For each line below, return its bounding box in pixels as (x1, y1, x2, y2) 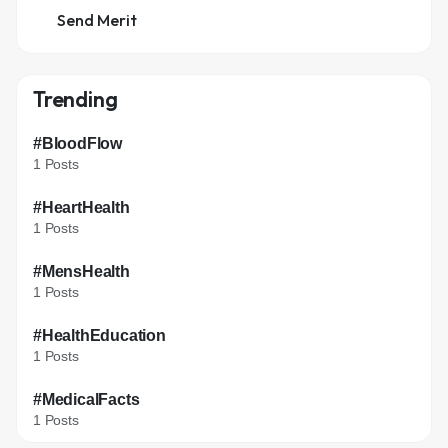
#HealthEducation (33, 326, 166, 344)
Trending (33, 85, 118, 112)
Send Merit (57, 9, 137, 30)
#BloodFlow (33, 134, 122, 152)
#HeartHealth (33, 198, 130, 216)
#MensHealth (33, 262, 130, 280)
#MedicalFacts (33, 390, 140, 408)
